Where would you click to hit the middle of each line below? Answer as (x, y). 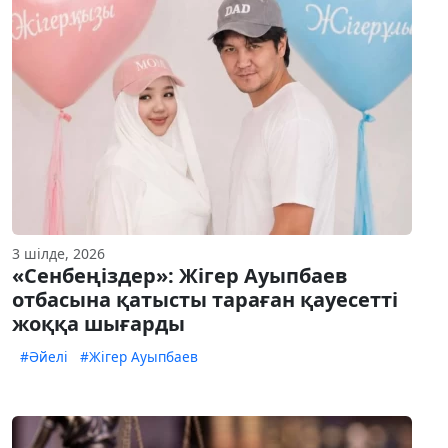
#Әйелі (44, 357)
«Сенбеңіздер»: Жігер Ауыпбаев (180, 276)
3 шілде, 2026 (58, 254)
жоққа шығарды (98, 324)
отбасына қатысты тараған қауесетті (205, 300)
